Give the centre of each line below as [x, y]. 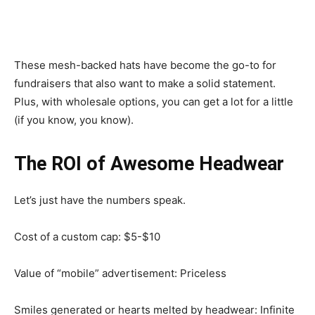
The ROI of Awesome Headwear [149, 164]
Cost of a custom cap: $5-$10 [87, 237]
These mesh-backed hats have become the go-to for [145, 65]
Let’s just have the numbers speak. [100, 200]
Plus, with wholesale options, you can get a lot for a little [154, 102]
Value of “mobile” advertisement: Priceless [120, 273]
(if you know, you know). [74, 120]
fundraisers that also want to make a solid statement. [145, 83]
